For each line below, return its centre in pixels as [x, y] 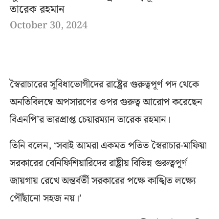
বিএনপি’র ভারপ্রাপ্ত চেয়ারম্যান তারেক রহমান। [90, 120]
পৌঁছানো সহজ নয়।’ [46, 199]
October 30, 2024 [49, 26]
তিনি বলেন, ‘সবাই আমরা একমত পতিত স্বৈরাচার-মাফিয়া [108, 146]
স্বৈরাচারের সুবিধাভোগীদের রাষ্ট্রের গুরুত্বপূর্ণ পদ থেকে [104, 85]
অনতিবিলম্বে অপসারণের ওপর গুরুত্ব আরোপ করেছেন [106, 102]
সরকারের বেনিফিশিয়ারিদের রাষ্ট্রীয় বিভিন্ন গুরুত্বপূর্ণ [99, 164]
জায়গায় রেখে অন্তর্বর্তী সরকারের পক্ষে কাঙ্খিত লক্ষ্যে [103, 181]
